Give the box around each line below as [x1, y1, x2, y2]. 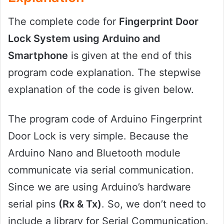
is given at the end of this [68, 49, 191, 62]
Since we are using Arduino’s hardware [8, 181, 191, 193]
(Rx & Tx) [58, 198, 101, 210]
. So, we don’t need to [101, 198, 206, 210]
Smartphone [8, 49, 68, 62]
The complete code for [8, 15, 119, 28]
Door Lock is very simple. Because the [8, 130, 188, 142]
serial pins [8, 198, 58, 210]
